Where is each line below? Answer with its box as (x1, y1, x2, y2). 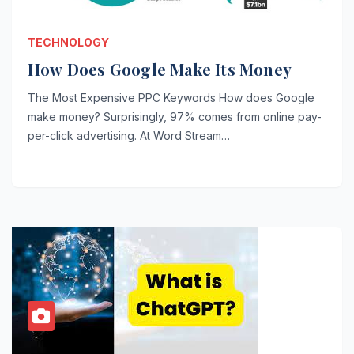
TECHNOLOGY (28, 35, 109, 49)
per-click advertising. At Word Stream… (28, 128, 230, 142)
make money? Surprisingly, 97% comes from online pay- (28, 109, 322, 123)
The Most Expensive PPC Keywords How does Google (28, 90, 314, 104)
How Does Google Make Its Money (28, 58, 292, 80)
